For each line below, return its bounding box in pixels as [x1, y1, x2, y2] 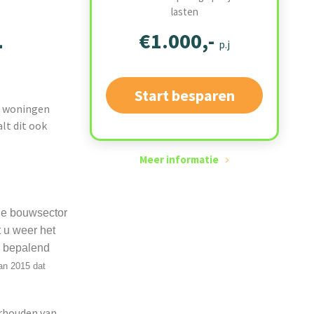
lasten [170, 5, 198, 18]
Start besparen [134, 86, 235, 105]
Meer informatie [139, 153, 219, 166]
